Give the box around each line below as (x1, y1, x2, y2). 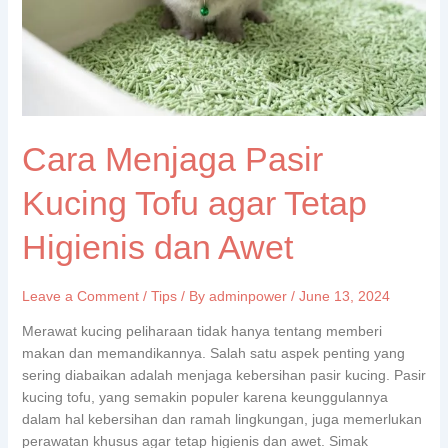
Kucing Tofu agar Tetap (21, 183, 367, 222)
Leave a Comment (21, 287, 139, 304)
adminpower (208, 287, 291, 304)
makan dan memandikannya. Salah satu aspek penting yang (21, 344, 405, 361)
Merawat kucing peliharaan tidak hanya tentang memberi (21, 322, 382, 339)
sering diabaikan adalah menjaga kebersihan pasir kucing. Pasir (21, 366, 426, 383)
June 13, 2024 (298, 287, 390, 304)
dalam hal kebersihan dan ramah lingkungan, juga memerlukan (21, 410, 422, 427)
